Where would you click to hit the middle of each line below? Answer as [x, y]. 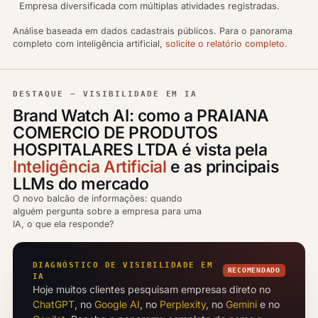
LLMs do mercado [81, 183]
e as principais [223, 166]
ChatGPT [54, 304]
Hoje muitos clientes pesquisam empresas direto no [152, 289]
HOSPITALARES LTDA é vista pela [140, 149]
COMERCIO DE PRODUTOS [115, 132]
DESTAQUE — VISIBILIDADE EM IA [105, 94]
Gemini [241, 304]
